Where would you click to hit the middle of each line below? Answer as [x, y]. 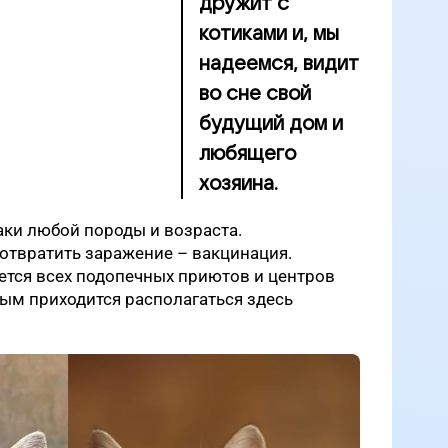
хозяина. [238, 184]
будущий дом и [271, 124]
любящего [247, 154]
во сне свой [255, 94]
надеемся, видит [279, 64]
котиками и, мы [269, 34]
